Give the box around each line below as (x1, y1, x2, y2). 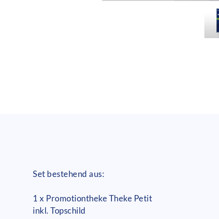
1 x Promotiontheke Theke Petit (33, 193, 153, 203)
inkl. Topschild (33, 205, 86, 216)
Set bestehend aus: (33, 168, 105, 179)
